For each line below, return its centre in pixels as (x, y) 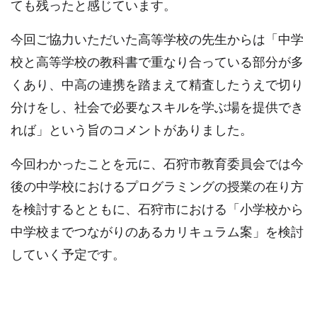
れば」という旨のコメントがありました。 (132, 130)
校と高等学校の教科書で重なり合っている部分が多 (157, 62)
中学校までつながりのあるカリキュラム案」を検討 (157, 232)
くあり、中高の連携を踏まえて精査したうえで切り (157, 85)
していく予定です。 (68, 254)
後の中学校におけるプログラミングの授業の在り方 (157, 186)
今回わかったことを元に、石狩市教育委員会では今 (157, 164)
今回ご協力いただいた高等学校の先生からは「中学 (157, 39)
